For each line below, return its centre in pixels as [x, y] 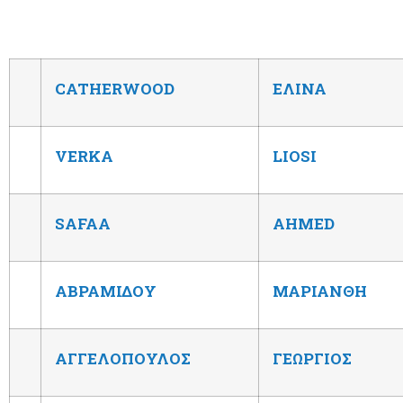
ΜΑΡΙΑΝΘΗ [320, 291]
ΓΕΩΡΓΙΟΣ [312, 358]
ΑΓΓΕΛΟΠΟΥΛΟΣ [123, 358]
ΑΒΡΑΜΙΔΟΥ [106, 291]
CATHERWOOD [115, 88]
